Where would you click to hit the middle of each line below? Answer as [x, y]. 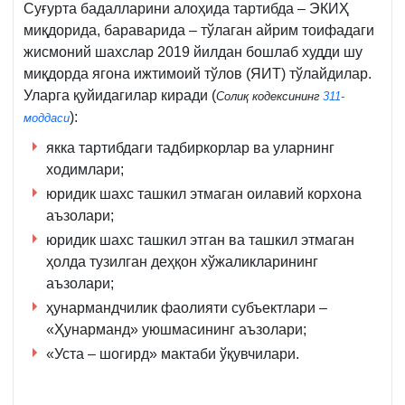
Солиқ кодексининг [269, 97]
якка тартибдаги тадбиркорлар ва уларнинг [190, 148]
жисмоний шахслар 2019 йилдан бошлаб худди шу [193, 52]
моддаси [47, 118]
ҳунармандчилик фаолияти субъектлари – [187, 308]
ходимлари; [85, 170]
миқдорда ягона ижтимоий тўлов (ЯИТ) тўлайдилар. [198, 74]
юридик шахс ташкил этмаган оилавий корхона [204, 194]
